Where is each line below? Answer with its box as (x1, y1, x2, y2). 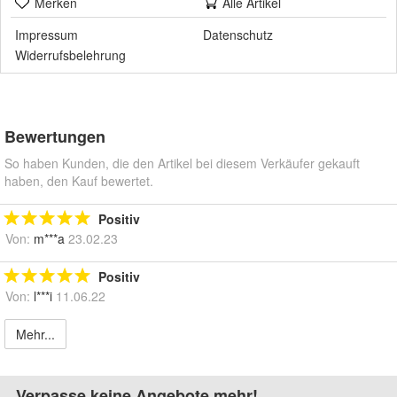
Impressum (15, 25, 78, 43)
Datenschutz (203, 25, 273, 43)
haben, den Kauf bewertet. (4, 171, 153, 190)
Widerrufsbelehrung (15, 45, 126, 64)
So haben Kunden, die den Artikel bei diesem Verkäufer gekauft (4, 153, 360, 172)
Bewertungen (4, 124, 105, 148)
